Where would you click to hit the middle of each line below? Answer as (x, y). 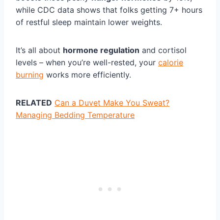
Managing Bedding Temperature (75, 115)
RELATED (34, 103)
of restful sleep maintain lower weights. (89, 22)
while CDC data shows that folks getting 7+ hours (109, 10)
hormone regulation (101, 50)
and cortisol (163, 50)
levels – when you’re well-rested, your (87, 63)
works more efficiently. (87, 75)
